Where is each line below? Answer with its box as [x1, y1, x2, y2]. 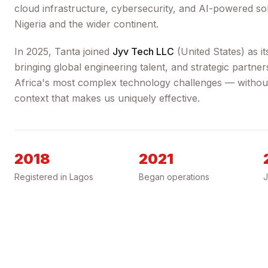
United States [181, 45, 241, 57]
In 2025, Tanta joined [14, 45, 109, 57]
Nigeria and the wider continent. [14, 18, 159, 30]
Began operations [139, 172, 209, 182]
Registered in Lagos [14, 172, 93, 182]
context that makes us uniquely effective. [14, 92, 200, 104]
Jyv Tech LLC [112, 45, 174, 57]
